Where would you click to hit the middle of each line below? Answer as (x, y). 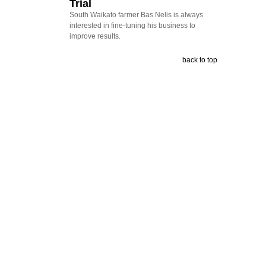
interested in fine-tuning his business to (132, 26)
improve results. (95, 37)
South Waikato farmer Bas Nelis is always (136, 15)
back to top (199, 60)
